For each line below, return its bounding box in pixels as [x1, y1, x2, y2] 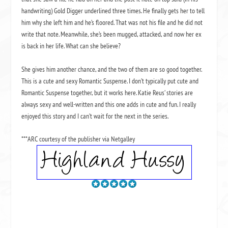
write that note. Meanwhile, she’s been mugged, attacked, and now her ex [21, 30, 202, 39]
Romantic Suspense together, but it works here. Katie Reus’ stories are [21, 88, 193, 97]
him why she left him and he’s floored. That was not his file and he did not [21, 18, 203, 27]
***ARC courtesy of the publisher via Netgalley [21, 134, 135, 144]
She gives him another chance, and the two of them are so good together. [21, 64, 202, 74]
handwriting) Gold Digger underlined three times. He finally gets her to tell [21, 6, 205, 16]
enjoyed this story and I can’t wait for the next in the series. [21, 111, 169, 121]
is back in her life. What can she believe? [21, 41, 121, 51]
